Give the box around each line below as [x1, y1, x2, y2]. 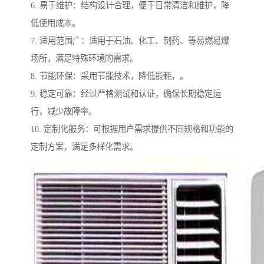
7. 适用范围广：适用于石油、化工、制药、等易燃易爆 [31, 36, 229, 46]
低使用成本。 [31, 18, 80, 28]
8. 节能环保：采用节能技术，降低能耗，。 [31, 71, 188, 81]
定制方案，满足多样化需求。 [31, 142, 138, 152]
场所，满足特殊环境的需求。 [31, 54, 138, 64]
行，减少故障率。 [31, 107, 97, 117]
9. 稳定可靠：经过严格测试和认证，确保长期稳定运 [31, 89, 221, 99]
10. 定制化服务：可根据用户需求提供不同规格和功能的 [31, 124, 233, 134]
